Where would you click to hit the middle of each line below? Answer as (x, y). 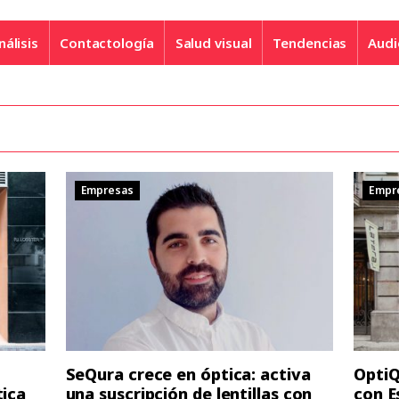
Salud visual (213, 42)
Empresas (107, 191)
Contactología (106, 42)
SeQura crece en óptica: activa (188, 374)
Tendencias (310, 42)
